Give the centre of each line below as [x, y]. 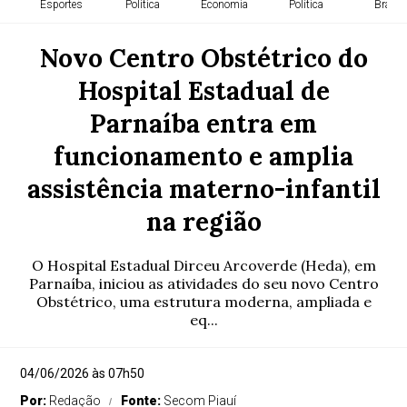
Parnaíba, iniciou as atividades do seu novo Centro [203, 283]
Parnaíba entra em [203, 124]
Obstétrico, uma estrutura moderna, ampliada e [203, 302]
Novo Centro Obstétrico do [203, 58]
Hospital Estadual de [203, 91]
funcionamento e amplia [203, 156]
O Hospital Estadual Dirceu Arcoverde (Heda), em [203, 265]
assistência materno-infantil [203, 189]
